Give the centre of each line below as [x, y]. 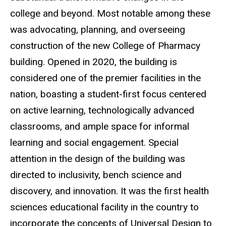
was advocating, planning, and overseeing [98, 29]
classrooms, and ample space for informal [100, 126]
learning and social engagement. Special [94, 142]
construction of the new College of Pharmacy [105, 45]
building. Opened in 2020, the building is [94, 62]
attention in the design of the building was [98, 158]
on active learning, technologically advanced [102, 110]
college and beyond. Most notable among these [110, 13]
